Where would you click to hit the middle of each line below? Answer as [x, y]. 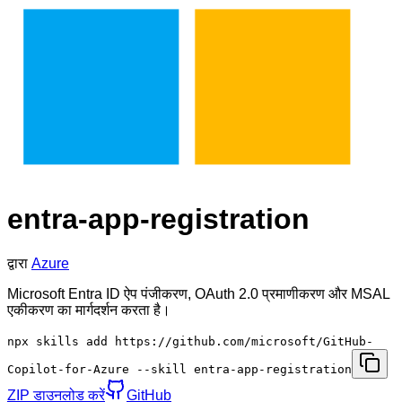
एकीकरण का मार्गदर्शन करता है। [89, 310]
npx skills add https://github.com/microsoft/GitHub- [190, 341]
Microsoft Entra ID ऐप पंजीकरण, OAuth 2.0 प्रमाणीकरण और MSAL [198, 293]
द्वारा [17, 263]
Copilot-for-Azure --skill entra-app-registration [179, 369]
